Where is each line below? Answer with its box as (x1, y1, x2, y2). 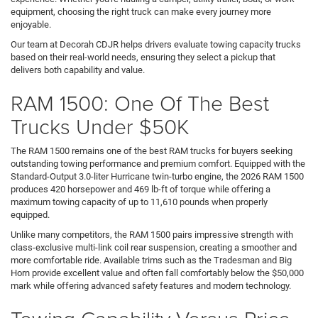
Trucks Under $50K (11, 111, 190, 141)
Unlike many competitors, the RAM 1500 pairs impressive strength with (11, 229, 293, 240)
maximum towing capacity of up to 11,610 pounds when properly (11, 196, 268, 207)
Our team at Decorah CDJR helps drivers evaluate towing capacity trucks (11, 38, 301, 50)
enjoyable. (11, 18, 51, 30)
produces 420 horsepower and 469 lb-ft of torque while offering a (11, 183, 270, 194)
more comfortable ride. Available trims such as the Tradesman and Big (11, 254, 292, 265)
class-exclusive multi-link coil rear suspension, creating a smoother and (11, 241, 297, 253)
